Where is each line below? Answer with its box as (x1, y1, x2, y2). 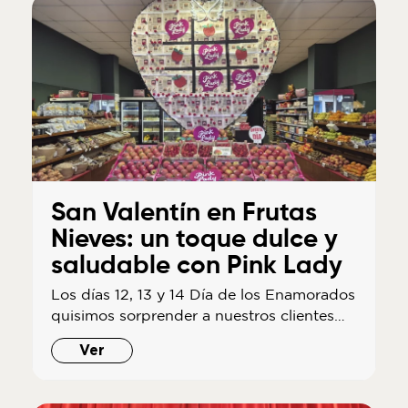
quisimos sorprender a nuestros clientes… (50, 306, 345, 323)
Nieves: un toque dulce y (50, 226, 338, 252)
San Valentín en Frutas (50, 199, 317, 226)
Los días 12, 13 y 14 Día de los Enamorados (50, 285, 355, 302)
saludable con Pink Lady (50, 252, 342, 279)
